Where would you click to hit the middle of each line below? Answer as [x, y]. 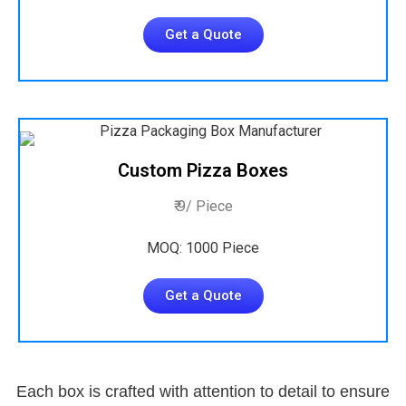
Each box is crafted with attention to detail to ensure [203, 391]
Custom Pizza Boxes [203, 170]
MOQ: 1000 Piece [203, 248]
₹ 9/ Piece [203, 206]
